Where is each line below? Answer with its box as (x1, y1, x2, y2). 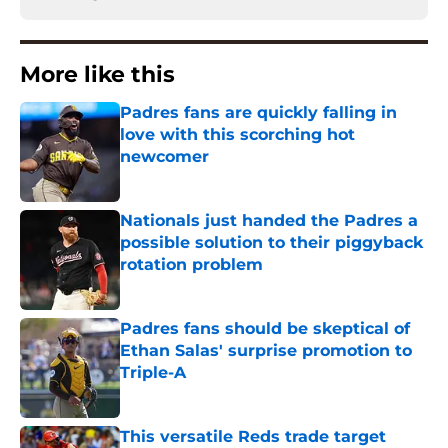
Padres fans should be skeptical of (120, 319, 410, 339)
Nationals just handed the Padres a (120, 211, 418, 231)
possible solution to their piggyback (120, 233, 423, 253)
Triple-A (120, 363, 186, 383)
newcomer (120, 147, 209, 167)
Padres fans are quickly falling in (120, 103, 397, 123)
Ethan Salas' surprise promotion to (120, 341, 412, 361)
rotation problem (120, 255, 263, 275)
